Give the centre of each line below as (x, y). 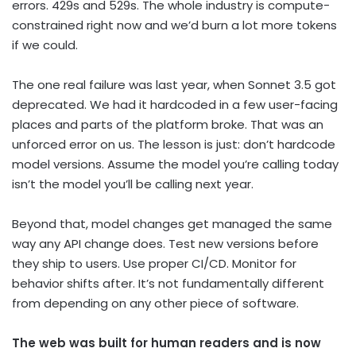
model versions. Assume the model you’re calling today (175, 164)
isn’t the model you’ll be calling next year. (133, 184)
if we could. (45, 45)
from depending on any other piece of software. (155, 304)
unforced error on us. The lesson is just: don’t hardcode (174, 145)
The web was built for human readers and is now (166, 343)
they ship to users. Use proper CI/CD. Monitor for (154, 264)
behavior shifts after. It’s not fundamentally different (168, 284)
